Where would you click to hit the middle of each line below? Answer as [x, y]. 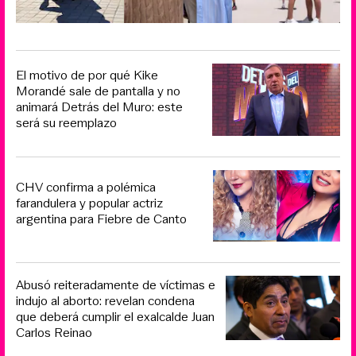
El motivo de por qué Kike [87, 75]
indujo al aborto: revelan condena [105, 300]
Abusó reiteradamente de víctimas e [116, 284]
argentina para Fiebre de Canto [101, 219]
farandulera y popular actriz [89, 203]
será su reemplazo [66, 123]
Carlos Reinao [54, 332]
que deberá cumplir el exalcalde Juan [115, 316]
